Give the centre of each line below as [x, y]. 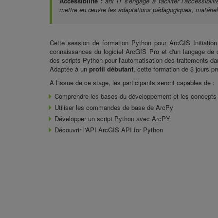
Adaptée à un [69, 69]
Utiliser [65, 108]
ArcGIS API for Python [131, 130]
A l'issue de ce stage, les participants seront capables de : [132, 83]
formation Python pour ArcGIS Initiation [160, 43]
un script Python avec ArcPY [129, 119]
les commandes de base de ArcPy [125, 108]
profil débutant [111, 69]
